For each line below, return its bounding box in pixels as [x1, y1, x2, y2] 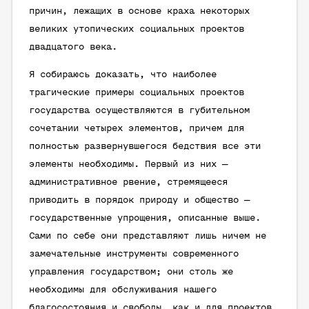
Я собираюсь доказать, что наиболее [29, 70, 217, 80]
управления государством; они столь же [29, 267, 233, 277]
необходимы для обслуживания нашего [29, 285, 217, 295]
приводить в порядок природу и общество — [29, 195, 250, 206]
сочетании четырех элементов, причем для [29, 123, 244, 134]
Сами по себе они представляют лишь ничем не [29, 231, 266, 241]
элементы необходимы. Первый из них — [29, 159, 228, 170]
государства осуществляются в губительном [29, 106, 250, 116]
